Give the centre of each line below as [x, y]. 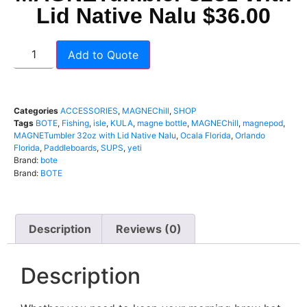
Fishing [75, 123]
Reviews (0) [148, 229]
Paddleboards [70, 148]
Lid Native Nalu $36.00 [153, 16]
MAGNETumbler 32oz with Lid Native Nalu [95, 135]
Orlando [250, 135]
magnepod [263, 123]
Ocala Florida [206, 135]
